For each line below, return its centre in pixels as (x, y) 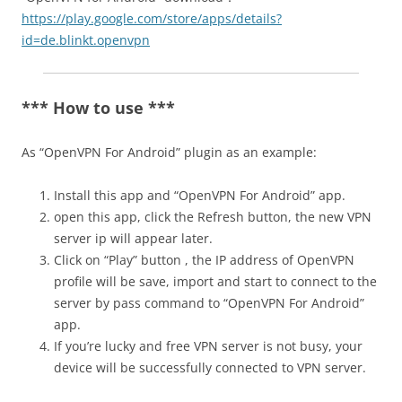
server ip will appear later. (133, 238)
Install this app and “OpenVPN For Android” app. (200, 195)
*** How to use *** (98, 108)
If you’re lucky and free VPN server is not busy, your (208, 346)
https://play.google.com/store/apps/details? (152, 18)
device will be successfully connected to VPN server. (210, 367)
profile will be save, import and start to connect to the (215, 281)
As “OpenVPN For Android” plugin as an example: (169, 152)
